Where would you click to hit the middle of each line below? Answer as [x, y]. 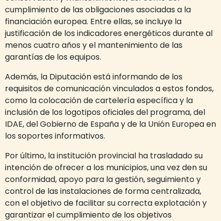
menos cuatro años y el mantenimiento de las [94, 45]
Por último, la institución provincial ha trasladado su [104, 156]
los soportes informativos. [55, 136]
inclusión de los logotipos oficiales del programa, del [105, 112]
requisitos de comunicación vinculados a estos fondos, [109, 89]
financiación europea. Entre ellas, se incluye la [93, 21]
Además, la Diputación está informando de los [94, 77]
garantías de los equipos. [53, 57]
